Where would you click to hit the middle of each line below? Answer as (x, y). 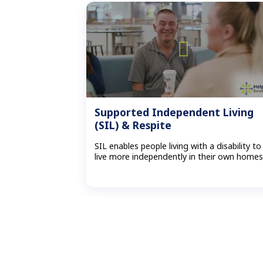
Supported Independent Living (174, 112)
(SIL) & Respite (133, 125)
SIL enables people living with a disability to (178, 146)
